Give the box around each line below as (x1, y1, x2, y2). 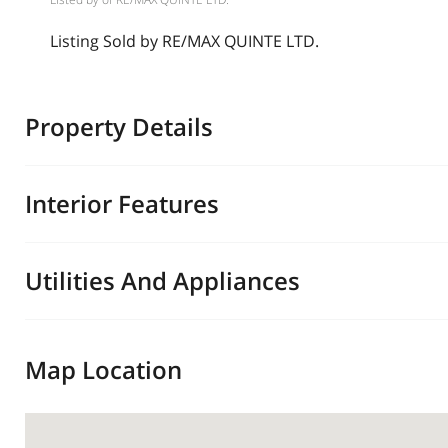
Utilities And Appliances (25, 264, 300, 297)
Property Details (25, 110, 213, 143)
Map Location (25, 353, 182, 386)
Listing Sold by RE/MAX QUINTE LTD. (50, 30, 319, 52)
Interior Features (25, 187, 219, 220)
